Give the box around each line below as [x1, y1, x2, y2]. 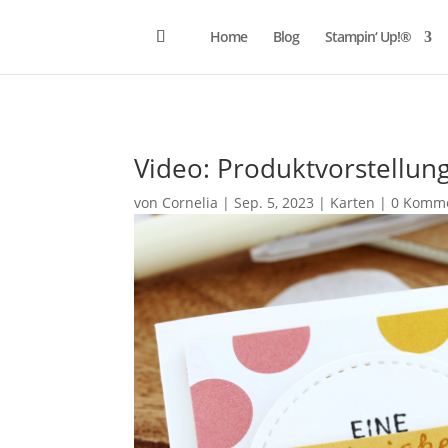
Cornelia [162, 192, 219, 212]
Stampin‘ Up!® [325, 27, 411, 46]
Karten [330, 192, 376, 212]
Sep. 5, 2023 [234, 192, 315, 212]
